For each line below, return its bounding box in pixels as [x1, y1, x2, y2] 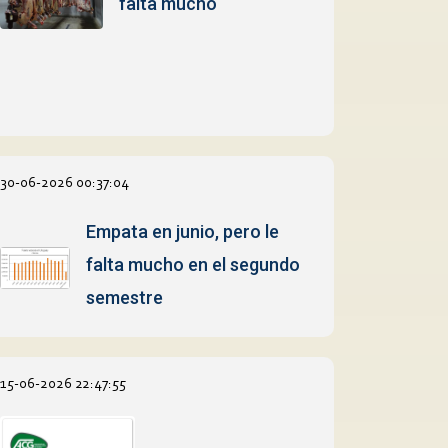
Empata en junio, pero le [86, 220, 280, 242]
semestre [86, 286, 164, 308]
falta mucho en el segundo [86, 253, 301, 275]
